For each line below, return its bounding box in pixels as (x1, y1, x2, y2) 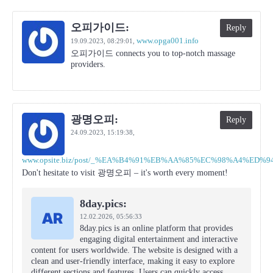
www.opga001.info (136, 36, 199, 45)
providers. (71, 60, 105, 69)
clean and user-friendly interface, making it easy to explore (31, 257, 235, 266)
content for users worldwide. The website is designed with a (31, 246, 238, 255)
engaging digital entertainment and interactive (80, 235, 238, 244)
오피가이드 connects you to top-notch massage (71, 49, 235, 58)
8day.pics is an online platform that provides (80, 224, 233, 233)
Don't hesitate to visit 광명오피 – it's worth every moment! (22, 168, 228, 177)
